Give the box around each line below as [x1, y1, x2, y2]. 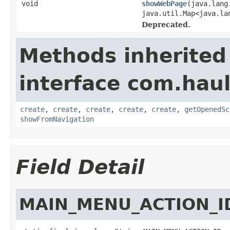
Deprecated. [142, 20, 190, 29]
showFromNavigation [20, 114, 94, 123]
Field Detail [16, 155, 144, 179]
